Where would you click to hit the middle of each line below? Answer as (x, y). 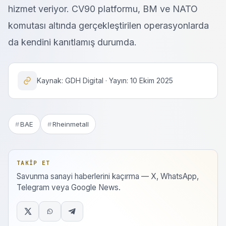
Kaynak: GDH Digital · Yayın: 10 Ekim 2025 (105, 80)
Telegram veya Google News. (69, 187)
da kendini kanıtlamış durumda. (72, 42)
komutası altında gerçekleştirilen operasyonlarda (108, 25)
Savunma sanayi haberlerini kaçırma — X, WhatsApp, (108, 176)
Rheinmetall (71, 124)
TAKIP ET (34, 163)
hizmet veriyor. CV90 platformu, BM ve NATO (103, 9)
